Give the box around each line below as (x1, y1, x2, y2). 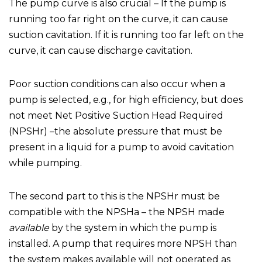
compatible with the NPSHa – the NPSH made (9, 206, 225, 218)
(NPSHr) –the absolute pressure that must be (9, 126, 222, 137)
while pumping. (9, 157, 82, 168)
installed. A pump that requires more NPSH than (9, 238, 237, 249)
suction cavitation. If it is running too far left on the (9, 29, 244, 40)
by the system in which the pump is (49, 222, 216, 233)
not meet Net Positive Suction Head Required (9, 110, 223, 121)
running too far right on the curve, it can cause (9, 13, 228, 25)
